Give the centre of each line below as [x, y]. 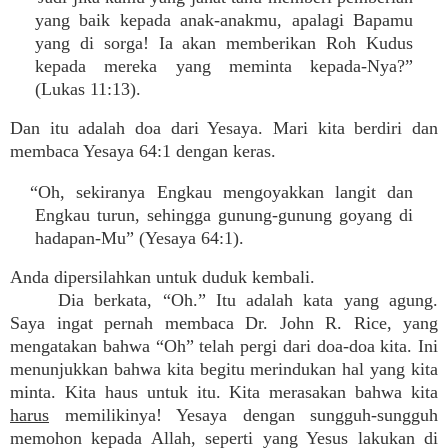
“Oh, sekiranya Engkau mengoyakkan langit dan [221, 192]
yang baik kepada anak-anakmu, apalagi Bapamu [224, 20]
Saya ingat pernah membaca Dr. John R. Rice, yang [224, 323]
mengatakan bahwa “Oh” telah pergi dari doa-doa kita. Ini [224, 346]
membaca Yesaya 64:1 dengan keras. [143, 151]
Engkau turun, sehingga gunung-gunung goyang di [224, 215]
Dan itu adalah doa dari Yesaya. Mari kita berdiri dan [224, 128]
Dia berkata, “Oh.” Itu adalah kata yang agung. [248, 300]
